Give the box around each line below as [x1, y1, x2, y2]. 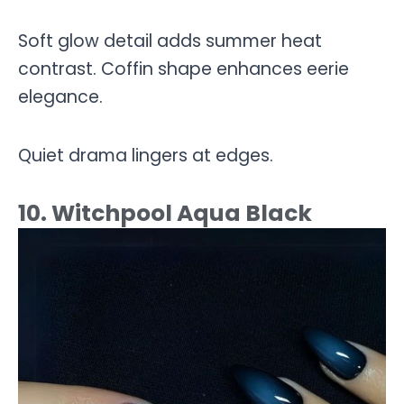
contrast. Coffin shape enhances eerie [18, 57, 349, 82]
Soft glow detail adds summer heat [18, 29, 322, 54]
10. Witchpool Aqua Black [18, 197, 312, 230]
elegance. [18, 85, 103, 110]
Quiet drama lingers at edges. [18, 142, 273, 168]
